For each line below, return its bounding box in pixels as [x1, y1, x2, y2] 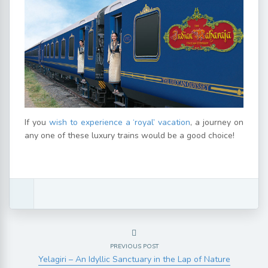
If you [25, 117, 49, 129]
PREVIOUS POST [109, 242, 159, 251]
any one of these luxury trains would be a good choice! [25, 130, 234, 142]
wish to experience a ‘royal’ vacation [48, 117, 191, 129]
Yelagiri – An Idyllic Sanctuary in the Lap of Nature [38, 254, 230, 266]
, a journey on [190, 117, 244, 129]
